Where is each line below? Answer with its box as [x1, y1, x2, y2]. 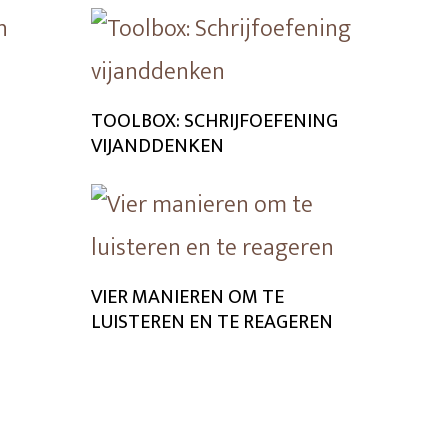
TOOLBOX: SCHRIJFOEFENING [91, 104, 338, 138]
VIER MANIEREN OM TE [91, 280, 284, 314]
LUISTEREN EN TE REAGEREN [91, 305, 333, 339]
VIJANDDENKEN [91, 129, 224, 163]
